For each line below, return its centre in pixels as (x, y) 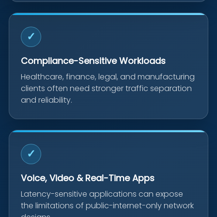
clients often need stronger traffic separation (106, 89)
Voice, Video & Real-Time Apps (88, 178)
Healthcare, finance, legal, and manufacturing (108, 77)
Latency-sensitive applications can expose (102, 194)
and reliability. (46, 100)
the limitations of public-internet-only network (107, 206)
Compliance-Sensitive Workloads (93, 61)
